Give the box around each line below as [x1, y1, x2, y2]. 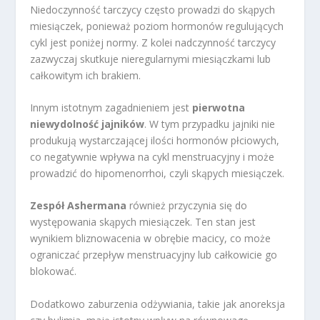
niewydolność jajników [30, 117, 145, 131]
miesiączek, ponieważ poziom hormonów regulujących [30, 19, 284, 33]
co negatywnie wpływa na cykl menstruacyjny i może [30, 150, 275, 164]
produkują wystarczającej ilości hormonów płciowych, [30, 134, 280, 147]
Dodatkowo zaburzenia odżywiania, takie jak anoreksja [30, 296, 286, 311]
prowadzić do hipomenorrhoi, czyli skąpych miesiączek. [30, 166, 285, 180]
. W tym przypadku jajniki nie [144, 117, 276, 131]
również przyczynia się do [126, 199, 248, 213]
